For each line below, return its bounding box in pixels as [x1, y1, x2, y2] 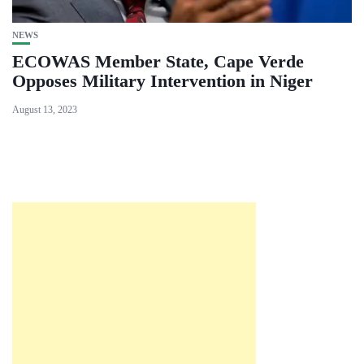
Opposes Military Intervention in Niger [12, 71, 313, 91]
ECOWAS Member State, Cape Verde [12, 51, 304, 71]
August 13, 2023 [12, 104, 77, 115]
